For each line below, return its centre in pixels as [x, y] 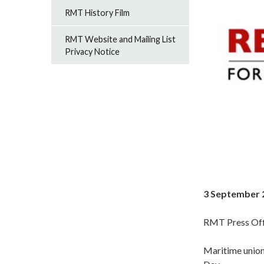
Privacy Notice [93, 51]
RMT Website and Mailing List [121, 39]
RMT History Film [98, 12]
